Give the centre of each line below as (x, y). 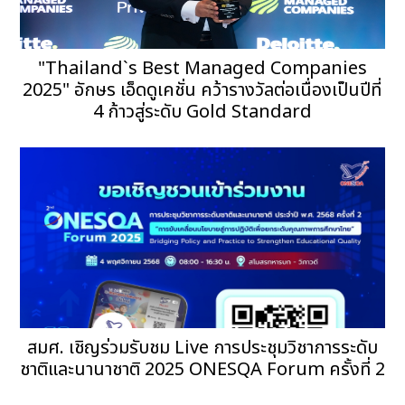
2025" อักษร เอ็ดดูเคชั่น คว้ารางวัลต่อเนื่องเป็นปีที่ (202, 90)
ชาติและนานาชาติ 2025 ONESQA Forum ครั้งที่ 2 (202, 369)
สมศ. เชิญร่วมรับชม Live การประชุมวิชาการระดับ (202, 348)
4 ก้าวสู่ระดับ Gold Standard (202, 112)
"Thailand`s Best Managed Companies (202, 68)
